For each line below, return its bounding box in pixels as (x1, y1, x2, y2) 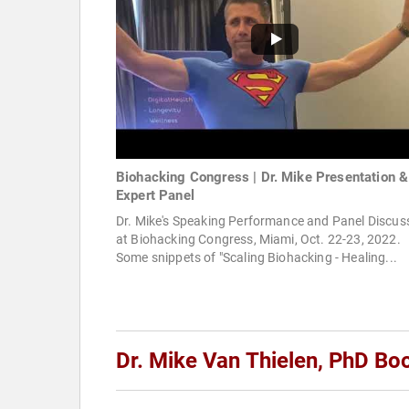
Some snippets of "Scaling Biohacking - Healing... (116, 250, 397, 266)
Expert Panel (116, 187, 194, 204)
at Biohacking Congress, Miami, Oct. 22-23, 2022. (116, 232, 401, 247)
